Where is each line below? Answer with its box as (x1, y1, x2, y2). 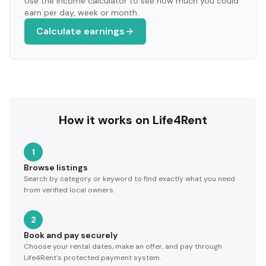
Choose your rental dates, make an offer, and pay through (24, 242, 222, 251)
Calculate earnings (36, 25, 125, 37)
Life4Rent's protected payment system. (24, 253, 161, 262)
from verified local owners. (24, 185, 115, 195)
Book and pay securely (24, 230, 118, 240)
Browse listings (24, 162, 88, 173)
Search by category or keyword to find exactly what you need (24, 174, 235, 183)
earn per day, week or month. (24, 7, 139, 18)
